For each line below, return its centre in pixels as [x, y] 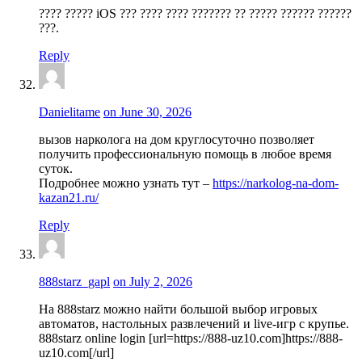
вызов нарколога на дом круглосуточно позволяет [177, 139]
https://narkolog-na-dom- [276, 183]
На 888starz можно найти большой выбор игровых [178, 309]
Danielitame [69, 112]
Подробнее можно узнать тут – [126, 183]
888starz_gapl [74, 282]
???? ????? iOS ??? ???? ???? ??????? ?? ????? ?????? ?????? [195, 13]
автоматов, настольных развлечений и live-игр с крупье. [194, 324]
